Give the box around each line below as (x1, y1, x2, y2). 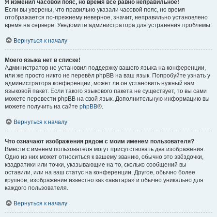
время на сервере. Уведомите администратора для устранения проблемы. (5, 21, 212, 29)
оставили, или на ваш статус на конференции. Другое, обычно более (5, 169, 195, 176)
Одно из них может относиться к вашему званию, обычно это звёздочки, (5, 153, 203, 160)
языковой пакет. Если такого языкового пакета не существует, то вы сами (5, 87, 207, 94)
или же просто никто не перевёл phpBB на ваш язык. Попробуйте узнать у (5, 72, 210, 79)
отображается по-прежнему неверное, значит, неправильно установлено (5, 14, 208, 21)
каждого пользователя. (5, 184, 68, 191)
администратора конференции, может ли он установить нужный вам (5, 79, 194, 87)
